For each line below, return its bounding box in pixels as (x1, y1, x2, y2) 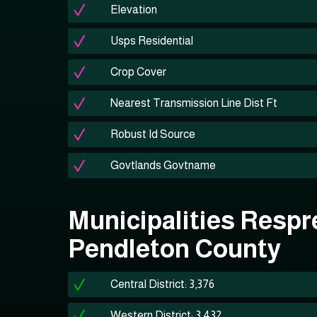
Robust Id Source (110, 128, 195, 140)
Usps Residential (110, 35, 193, 47)
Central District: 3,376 (110, 278, 214, 290)
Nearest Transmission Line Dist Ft (110, 97, 277, 109)
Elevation (110, 4, 157, 16)
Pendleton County (68, 234, 282, 263)
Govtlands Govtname (110, 159, 216, 171)
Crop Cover (110, 66, 166, 78)
